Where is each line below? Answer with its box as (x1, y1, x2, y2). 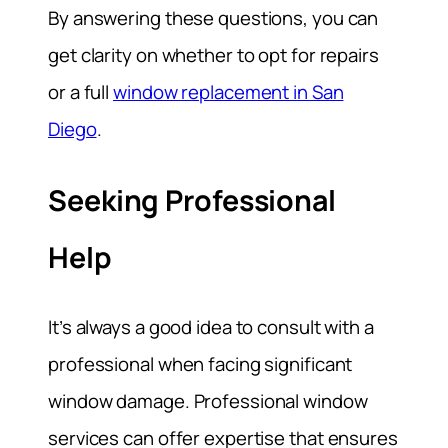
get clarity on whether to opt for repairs (48, 41, 379, 68)
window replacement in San (113, 78, 344, 105)
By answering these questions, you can (48, 4, 379, 31)
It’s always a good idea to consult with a (48, 314, 374, 341)
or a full (48, 78, 114, 105)
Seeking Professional (48, 180, 336, 220)
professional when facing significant (48, 351, 353, 378)
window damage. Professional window (48, 388, 368, 415)
